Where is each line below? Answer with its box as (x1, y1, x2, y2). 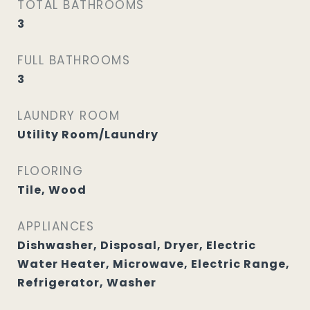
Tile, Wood (17, 182, 86, 198)
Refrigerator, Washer (17, 275, 156, 291)
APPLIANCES (17, 218, 94, 235)
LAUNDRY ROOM (17, 107, 120, 124)
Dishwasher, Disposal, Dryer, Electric (17, 237, 256, 253)
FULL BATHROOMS (17, 52, 130, 69)
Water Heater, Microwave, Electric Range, (17, 256, 290, 272)
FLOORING (17, 163, 83, 179)
